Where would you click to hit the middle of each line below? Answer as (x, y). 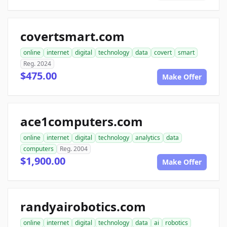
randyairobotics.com (83, 207)
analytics (148, 138)
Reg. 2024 (37, 64)
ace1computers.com (82, 122)
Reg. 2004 (74, 149)
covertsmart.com (72, 36)
